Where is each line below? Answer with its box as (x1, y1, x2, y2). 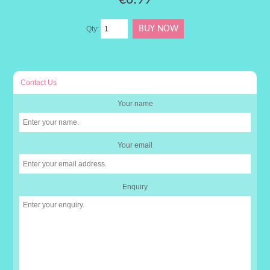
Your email (118, 140, 152, 149)
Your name (117, 99, 153, 108)
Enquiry (122, 182, 148, 191)
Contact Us (20, 78, 57, 87)
